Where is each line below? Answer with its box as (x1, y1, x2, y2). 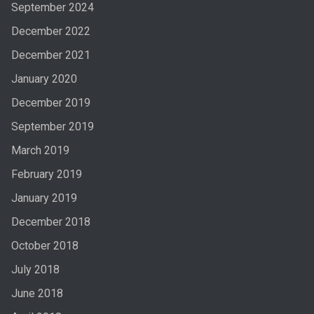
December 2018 (11, 214, 90, 228)
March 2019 (11, 143, 69, 157)
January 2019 (11, 191, 77, 205)
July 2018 (11, 262, 60, 276)
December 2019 (11, 95, 90, 109)
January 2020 (11, 71, 77, 86)
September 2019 (11, 119, 94, 133)
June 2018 (11, 286, 63, 300)
